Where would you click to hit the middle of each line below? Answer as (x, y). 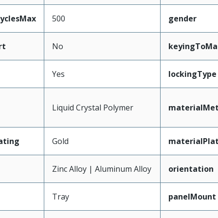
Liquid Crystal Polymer (92, 108)
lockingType (192, 74)
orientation (191, 169)
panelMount (192, 197)
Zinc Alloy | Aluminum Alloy (101, 169)
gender (182, 18)
